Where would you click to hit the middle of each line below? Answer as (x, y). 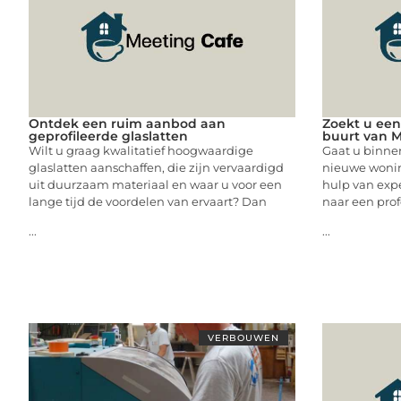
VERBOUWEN (243, 337)
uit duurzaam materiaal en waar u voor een (155, 184)
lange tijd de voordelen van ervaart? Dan (148, 201)
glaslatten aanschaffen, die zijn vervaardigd (156, 167)
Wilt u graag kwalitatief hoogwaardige (141, 150)
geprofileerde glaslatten (108, 136)
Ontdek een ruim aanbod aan (127, 123)
